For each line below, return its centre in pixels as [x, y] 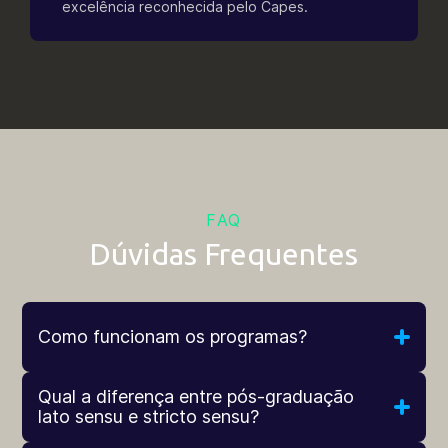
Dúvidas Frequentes [224, 254]
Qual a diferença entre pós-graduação [196, 397]
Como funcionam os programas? [173, 337]
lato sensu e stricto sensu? [149, 417]
